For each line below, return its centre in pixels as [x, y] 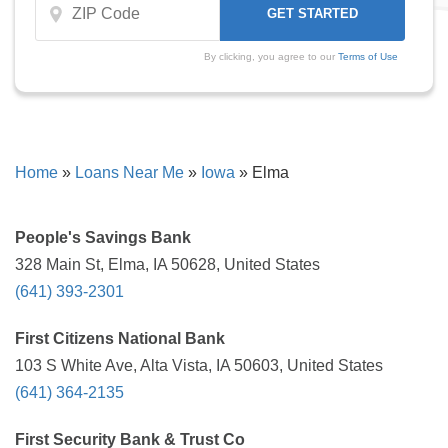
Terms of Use [367, 56]
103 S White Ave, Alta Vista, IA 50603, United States [199, 365]
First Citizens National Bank [120, 338]
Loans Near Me [129, 172]
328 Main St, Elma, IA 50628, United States [167, 264]
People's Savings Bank [103, 237]
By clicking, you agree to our [270, 56]
